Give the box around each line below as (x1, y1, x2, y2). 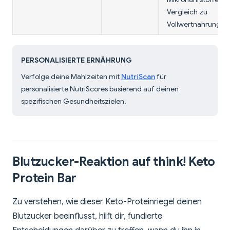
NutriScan (121, 72, 155, 82)
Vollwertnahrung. (167, 20, 223, 29)
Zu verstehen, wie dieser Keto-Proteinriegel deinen (12, 197, 202, 207)
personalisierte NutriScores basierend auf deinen (21, 84, 179, 94)
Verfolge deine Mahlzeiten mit (21, 72, 121, 82)
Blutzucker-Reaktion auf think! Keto (12, 154, 215, 170)
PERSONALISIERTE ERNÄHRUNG (21, 55, 132, 65)
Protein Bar (12, 170, 76, 186)
